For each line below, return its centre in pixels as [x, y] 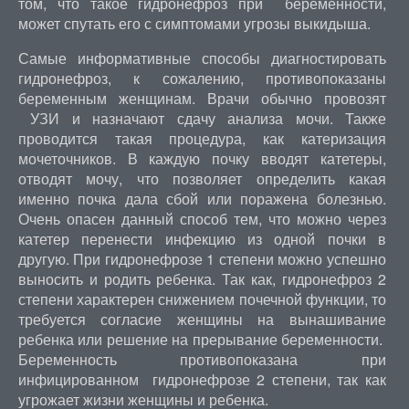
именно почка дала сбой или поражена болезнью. [202, 199]
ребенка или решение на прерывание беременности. [202, 339]
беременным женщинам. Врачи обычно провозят [202, 98]
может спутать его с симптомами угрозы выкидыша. [194, 23]
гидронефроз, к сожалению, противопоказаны [202, 78]
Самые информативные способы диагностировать [202, 58]
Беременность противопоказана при [202, 359]
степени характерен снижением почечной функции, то [202, 299]
